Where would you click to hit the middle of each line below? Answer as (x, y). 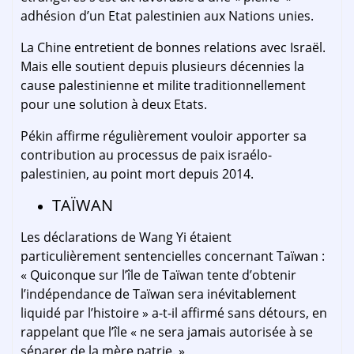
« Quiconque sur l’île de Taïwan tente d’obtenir (158, 275)
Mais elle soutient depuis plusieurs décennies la (162, 67)
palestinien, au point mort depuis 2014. (137, 174)
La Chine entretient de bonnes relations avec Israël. (173, 48)
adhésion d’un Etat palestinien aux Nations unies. (167, 16)
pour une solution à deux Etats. (114, 105)
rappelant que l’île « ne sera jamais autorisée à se (167, 332)
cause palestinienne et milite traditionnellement (163, 86)
